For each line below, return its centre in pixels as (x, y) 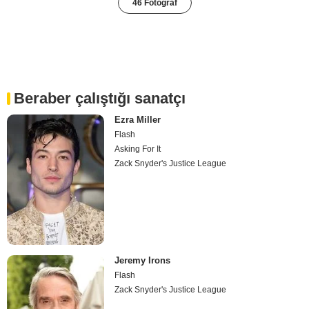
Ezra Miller (138, 120)
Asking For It (138, 149)
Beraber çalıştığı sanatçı (100, 99)
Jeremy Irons (143, 260)
